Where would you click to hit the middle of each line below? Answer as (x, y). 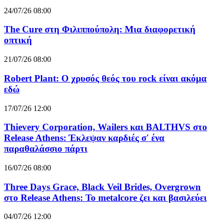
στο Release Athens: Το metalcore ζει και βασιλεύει (105, 197)
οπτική (18, 40)
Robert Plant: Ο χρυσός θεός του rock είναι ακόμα (105, 78)
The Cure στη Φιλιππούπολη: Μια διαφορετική (100, 29)
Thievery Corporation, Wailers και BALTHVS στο (106, 127)
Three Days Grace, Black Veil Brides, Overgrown (102, 187)
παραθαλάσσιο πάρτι (46, 149)
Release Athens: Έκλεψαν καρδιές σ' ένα (84, 138)
